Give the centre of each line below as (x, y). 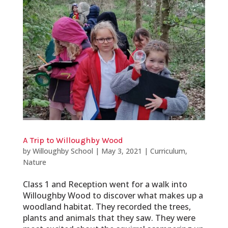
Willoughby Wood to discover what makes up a (113, 195)
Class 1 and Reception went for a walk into (105, 184)
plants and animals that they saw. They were (109, 218)
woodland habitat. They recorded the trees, (107, 206)
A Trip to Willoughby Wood (73, 140)
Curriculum (167, 151)
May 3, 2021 (121, 151)
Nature (34, 162)
